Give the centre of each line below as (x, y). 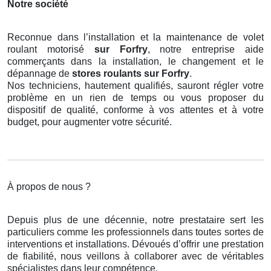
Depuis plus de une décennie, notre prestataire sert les (135, 220)
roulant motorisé (51, 50)
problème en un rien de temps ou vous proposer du (135, 98)
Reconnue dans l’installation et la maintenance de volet (135, 38)
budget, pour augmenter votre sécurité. (90, 122)
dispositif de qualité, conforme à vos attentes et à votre (135, 110)
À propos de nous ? (49, 187)
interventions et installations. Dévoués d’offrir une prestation (135, 244)
